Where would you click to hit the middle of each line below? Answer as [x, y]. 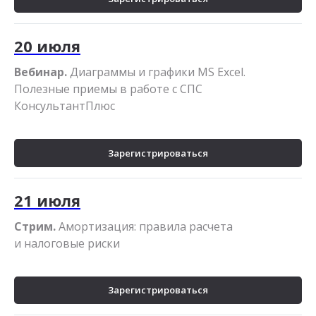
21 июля [47, 200]
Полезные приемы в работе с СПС [108, 89]
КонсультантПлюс [65, 105]
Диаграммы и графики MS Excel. [156, 72]
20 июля [47, 45]
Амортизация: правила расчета [144, 226]
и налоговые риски [67, 243]
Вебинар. [41, 72]
